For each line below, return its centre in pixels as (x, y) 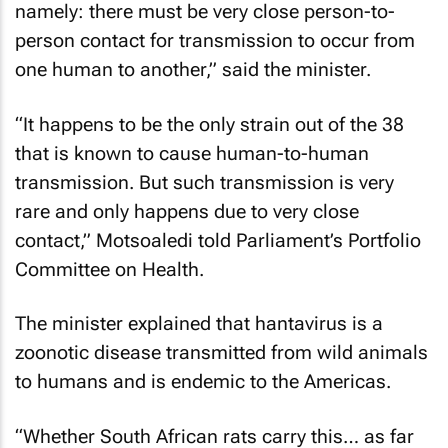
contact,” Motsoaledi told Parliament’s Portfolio (218, 240)
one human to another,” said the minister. (193, 69)
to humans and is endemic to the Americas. (203, 381)
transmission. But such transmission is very (204, 182)
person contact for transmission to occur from (215, 40)
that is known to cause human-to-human (192, 153)
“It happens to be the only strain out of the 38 (209, 124)
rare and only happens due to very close (187, 211)
